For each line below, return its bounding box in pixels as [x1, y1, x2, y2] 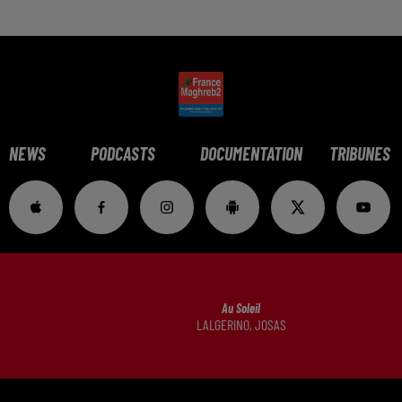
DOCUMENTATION [200, 142, 302, 164]
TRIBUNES [329, 142, 390, 164]
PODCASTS [91, 142, 155, 164]
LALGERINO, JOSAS [196, 316, 286, 334]
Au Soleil [222, 301, 260, 317]
